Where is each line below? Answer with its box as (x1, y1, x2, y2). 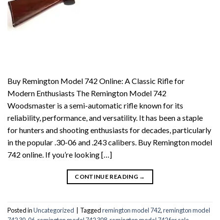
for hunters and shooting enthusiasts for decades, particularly (7, 125, 211, 135)
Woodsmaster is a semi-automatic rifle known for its (7, 100, 183, 110)
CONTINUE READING (75, 172, 139, 180)
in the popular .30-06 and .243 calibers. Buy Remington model (7, 137, 212, 147)
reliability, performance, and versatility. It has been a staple (7, 112, 203, 122)
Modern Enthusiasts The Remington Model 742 (7, 88, 166, 98)
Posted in (7, 206, 33, 214)
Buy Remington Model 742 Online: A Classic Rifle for (7, 76, 185, 85)
